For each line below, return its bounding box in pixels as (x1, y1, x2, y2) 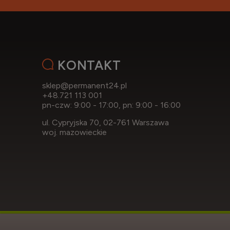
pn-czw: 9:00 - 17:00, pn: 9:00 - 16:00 (42, 100, 183, 110)
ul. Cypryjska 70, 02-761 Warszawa (42, 117, 169, 127)
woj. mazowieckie (42, 127, 107, 137)
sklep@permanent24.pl (42, 80, 127, 90)
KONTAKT (57, 57, 121, 73)
